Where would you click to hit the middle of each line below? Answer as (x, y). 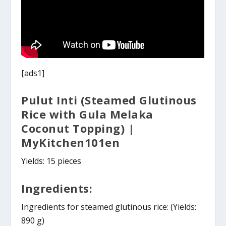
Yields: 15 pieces (51, 161)
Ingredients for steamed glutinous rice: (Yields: (109, 207)
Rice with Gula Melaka (87, 114)
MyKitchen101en (71, 143)
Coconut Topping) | (78, 128)
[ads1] (33, 73)
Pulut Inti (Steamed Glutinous (109, 100)
